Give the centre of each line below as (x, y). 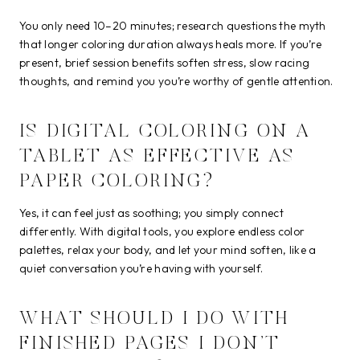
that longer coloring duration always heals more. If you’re (171, 44)
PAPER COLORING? (118, 181)
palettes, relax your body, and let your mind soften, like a (168, 250)
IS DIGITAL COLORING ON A (166, 131)
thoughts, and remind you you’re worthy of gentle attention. (176, 81)
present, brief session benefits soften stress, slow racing (165, 62)
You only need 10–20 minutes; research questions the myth (173, 25)
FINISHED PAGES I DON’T (150, 344)
